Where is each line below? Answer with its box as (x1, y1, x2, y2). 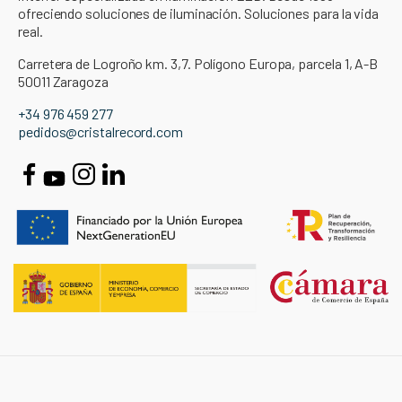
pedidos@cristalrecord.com (18, 123, 183, 141)
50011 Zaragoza (18, 73, 109, 91)
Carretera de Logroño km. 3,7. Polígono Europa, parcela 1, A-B (18, 55, 379, 73)
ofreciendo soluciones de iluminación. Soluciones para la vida (18, 4, 380, 22)
